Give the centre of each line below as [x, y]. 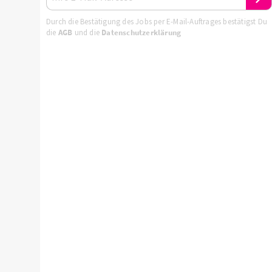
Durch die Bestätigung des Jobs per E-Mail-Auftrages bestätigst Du [157, 22]
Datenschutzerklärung [141, 32]
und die [87, 32]
